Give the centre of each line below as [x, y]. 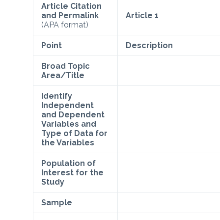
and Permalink [70, 15]
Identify [57, 96]
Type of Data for [75, 133]
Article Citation [72, 6]
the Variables [68, 142]
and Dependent [73, 114]
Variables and [69, 124]
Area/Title [63, 75]
